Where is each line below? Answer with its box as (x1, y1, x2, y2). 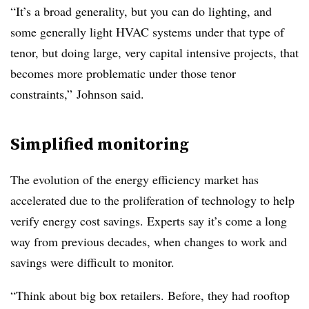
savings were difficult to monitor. (10, 254, 175, 270)
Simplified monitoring (10, 132, 189, 155)
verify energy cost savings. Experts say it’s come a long (10, 212, 287, 229)
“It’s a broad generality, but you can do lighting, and (10, 3, 272, 19)
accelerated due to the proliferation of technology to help (10, 192, 295, 208)
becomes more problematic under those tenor (10, 65, 236, 81)
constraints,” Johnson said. (10, 86, 144, 102)
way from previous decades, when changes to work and (10, 233, 287, 250)
